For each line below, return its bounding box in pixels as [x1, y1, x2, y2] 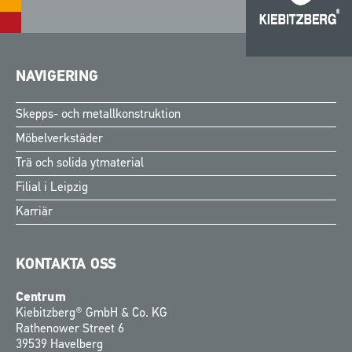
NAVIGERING [16, 70, 98, 86]
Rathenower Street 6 [16, 323, 124, 336]
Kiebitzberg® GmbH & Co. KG [16, 307, 167, 321]
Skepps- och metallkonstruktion [16, 108, 181, 122]
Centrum [16, 291, 66, 305]
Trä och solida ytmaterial [16, 157, 144, 170]
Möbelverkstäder [16, 133, 103, 146]
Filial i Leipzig [16, 181, 88, 195]
